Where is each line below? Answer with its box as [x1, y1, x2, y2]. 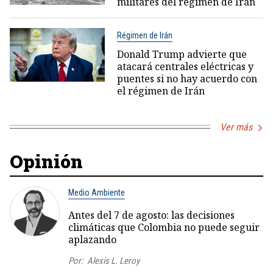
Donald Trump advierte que [116, 47, 247, 61]
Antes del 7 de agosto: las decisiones [68, 208, 235, 222]
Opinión [10, 149, 83, 173]
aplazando [68, 232, 116, 246]
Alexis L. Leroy [87, 255, 140, 266]
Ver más [220, 121, 252, 133]
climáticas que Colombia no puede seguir [68, 220, 260, 234]
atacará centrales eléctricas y [116, 59, 253, 73]
